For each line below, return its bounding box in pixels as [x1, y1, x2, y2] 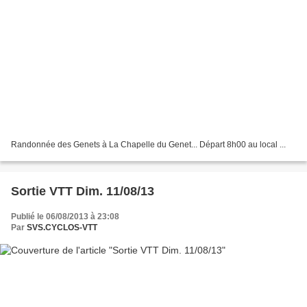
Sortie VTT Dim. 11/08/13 [11, 184, 154, 198]
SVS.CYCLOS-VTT [27, 222, 97, 232]
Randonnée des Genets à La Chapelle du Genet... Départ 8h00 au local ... [11, 139, 286, 149]
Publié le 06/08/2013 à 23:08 [11, 211, 119, 221]
